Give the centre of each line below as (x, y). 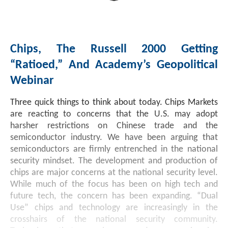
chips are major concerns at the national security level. (114, 173)
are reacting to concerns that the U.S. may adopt (114, 114)
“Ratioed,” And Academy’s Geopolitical (114, 65)
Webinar (32, 81)
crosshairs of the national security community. (114, 220)
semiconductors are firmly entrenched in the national (114, 149)
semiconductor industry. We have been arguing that (114, 138)
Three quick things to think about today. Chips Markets (114, 103)
